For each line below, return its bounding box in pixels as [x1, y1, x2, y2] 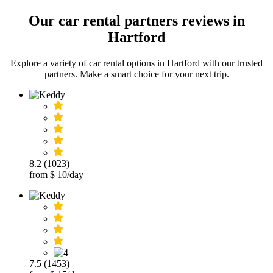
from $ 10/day [29, 169, 83, 180]
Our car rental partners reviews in [28, 12, 245, 29]
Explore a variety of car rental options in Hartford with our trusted [10, 57, 263, 68]
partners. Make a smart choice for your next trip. [44, 68, 229, 79]
